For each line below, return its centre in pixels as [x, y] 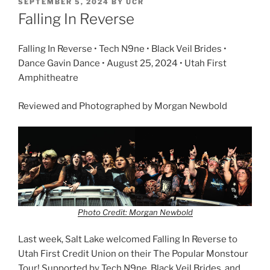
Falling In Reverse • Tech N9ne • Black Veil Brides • [122, 49]
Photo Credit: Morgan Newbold [135, 212]
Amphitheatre [48, 78]
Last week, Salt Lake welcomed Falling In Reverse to [128, 240]
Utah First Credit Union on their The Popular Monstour [133, 254]
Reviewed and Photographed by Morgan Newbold [123, 106]
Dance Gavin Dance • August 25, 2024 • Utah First [122, 64]
